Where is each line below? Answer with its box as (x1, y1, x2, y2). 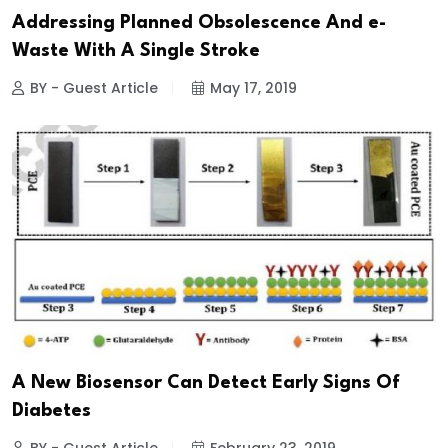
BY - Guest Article (30, 78, 158, 99)
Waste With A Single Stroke (12, 42, 260, 61)
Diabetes (12, 402, 91, 421)
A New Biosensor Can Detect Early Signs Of (12, 374, 400, 393)
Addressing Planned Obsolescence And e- (12, 14, 386, 33)
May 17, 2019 (210, 78, 297, 99)
